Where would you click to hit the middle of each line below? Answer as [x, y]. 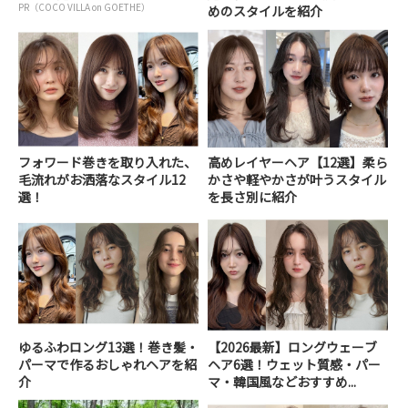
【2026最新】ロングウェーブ [293, 347]
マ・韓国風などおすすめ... [282, 381]
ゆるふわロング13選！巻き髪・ [108, 347]
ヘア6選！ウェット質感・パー [295, 364]
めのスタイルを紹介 [265, 11]
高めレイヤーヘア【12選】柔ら [298, 162]
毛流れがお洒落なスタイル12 [102, 179]
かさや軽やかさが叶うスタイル [297, 179]
